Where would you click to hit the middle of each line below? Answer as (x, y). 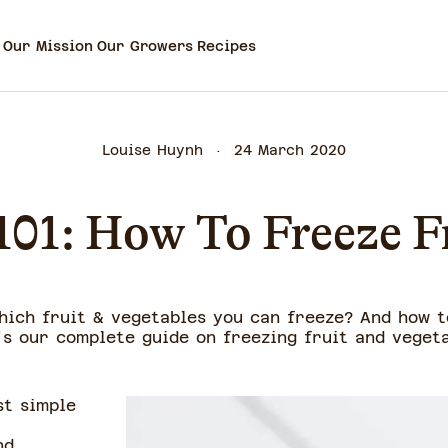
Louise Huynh (152, 150)
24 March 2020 (290, 150)
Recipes (226, 45)
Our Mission (48, 45)
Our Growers (145, 45)
